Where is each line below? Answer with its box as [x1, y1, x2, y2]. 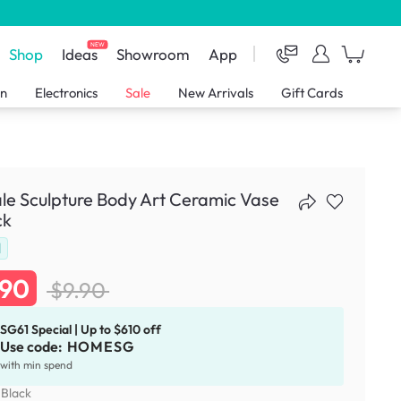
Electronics [35, 84, 98, 102]
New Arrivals [178, 84, 254, 102]
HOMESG [66, 337, 134, 355]
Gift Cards [280, 84, 343, 102]
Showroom [116, 44, 191, 64]
